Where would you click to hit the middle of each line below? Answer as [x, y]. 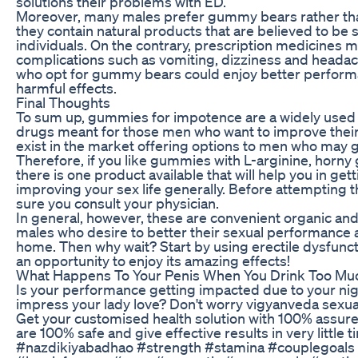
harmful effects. [66, 88]
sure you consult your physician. [117, 203]
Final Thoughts [63, 102]
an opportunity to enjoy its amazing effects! [153, 260]
